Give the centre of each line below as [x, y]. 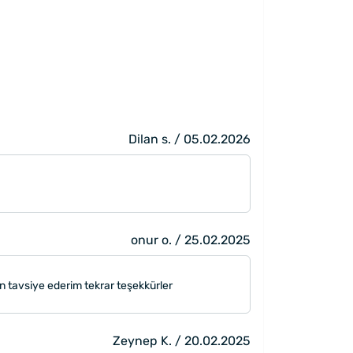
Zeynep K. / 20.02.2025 [182, 340]
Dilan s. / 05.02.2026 [190, 139]
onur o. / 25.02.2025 [191, 240]
